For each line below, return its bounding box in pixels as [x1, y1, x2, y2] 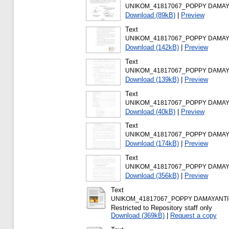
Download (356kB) [125, 172, 179, 180]
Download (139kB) [125, 75, 179, 83]
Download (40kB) [125, 107, 175, 116]
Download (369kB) [110, 211, 165, 219]
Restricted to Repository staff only [110, 203, 212, 212]
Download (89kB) [125, 11, 175, 19]
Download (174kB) [125, 140, 179, 148]
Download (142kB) [125, 43, 179, 51]
